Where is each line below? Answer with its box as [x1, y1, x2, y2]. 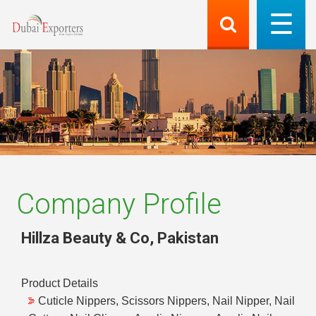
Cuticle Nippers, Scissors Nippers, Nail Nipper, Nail [38, 295, 295, 308]
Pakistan [157, 229, 219, 247]
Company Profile [16, 188, 221, 221]
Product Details [21, 277, 98, 290]
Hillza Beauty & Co [21, 229, 150, 247]
